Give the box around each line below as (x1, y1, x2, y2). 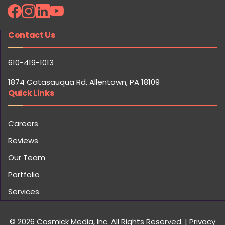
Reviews (8, 135, 38, 146)
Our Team (8, 152, 45, 163)
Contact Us (8, 29, 55, 41)
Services (8, 186, 39, 197)
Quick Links (8, 87, 54, 99)
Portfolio (8, 169, 40, 180)
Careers (8, 118, 38, 129)
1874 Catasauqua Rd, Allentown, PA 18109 (8, 77, 160, 88)
